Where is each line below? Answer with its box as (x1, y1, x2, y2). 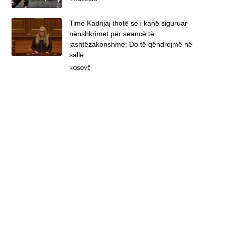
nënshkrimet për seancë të (69, 30, 154, 38)
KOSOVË (69, 65, 90, 71)
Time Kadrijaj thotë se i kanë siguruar (69, 19, 187, 28)
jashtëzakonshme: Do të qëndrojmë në (69, 40, 192, 49)
